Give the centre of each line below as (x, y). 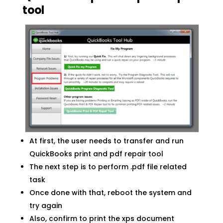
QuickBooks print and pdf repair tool (96, 154)
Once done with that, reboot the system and (110, 193)
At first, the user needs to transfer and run (106, 141)
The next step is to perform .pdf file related (108, 167)
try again (46, 206)
